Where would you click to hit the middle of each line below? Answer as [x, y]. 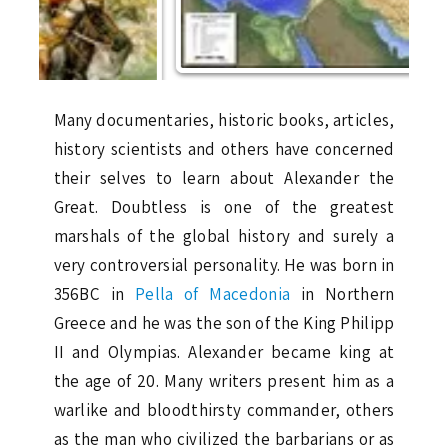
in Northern [342, 293]
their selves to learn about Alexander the [224, 177]
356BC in [94, 293]
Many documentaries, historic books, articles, [224, 119]
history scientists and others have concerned [224, 148]
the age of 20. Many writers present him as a [224, 380]
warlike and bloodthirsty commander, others [224, 409]
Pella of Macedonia [212, 293]
